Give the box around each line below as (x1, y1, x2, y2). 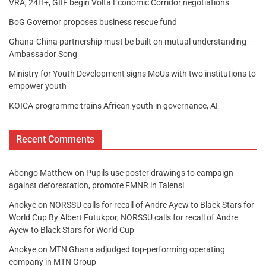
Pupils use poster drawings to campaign (86, 168, 233, 178)
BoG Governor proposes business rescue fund (9, 17, 177, 27)
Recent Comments (16, 134, 94, 145)
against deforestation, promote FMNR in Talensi (9, 180, 184, 191)
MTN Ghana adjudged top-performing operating (49, 245, 225, 255)
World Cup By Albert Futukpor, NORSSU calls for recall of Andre (9, 213, 238, 223)
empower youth (9, 81, 66, 91)
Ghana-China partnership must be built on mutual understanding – (9, 37, 254, 47)
